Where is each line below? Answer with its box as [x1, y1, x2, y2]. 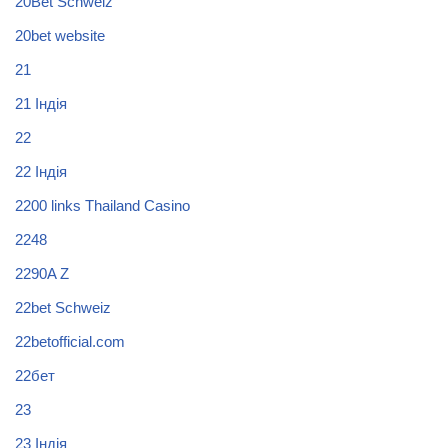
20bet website [15, 26, 105, 44]
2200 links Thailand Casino [15, 196, 190, 214]
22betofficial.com [15, 332, 125, 350]
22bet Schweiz [15, 298, 111, 316]
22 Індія [15, 162, 67, 180]
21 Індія [15, 94, 67, 112]
